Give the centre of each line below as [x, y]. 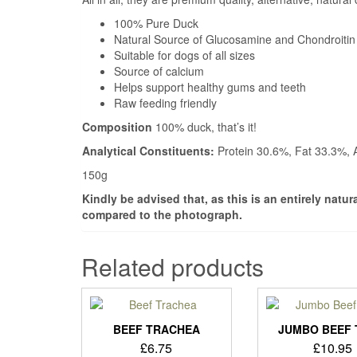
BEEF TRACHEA [156, 329]
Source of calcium [159, 71]
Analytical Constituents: [150, 151]
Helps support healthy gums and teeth [210, 87]
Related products [173, 267]
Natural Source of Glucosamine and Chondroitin [235, 39]
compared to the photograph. [162, 214]
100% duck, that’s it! [206, 127]
